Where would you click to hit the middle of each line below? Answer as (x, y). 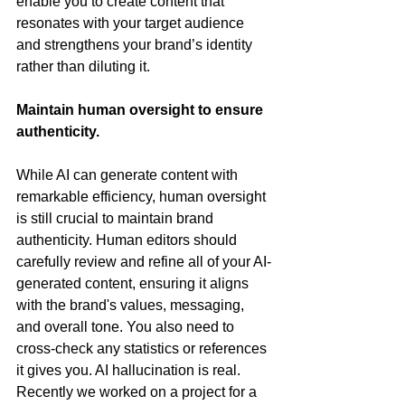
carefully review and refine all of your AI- (144, 262)
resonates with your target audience (132, 24)
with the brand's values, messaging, (132, 306)
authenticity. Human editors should (128, 240)
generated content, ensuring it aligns (134, 284)
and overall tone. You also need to (127, 327)
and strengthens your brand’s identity (136, 45)
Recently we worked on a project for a (138, 392)
